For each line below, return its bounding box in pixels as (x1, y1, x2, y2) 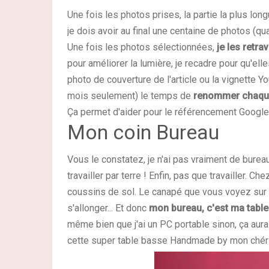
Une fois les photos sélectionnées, (67, 41, 217, 53)
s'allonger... (67, 202, 115, 214)
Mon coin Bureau (67, 119, 219, 144)
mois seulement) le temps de (67, 89, 193, 101)
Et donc (115, 202, 149, 214)
